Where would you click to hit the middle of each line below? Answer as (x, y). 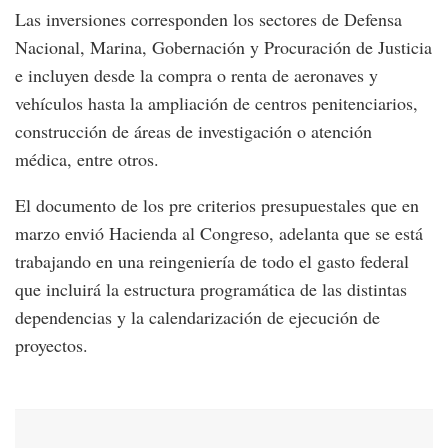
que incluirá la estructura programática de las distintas (211, 288)
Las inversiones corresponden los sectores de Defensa (208, 18)
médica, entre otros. (87, 158)
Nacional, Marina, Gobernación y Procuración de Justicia (223, 46)
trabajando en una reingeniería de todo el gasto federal (212, 260)
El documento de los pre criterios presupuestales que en (217, 204)
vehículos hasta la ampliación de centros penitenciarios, (216, 102)
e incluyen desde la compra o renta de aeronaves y (196, 74)
